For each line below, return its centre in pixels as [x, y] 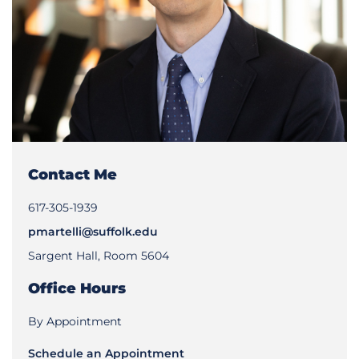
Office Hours [77, 288]
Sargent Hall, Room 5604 [99, 255]
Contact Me [73, 174]
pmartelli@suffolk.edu [93, 231]
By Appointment [75, 321]
